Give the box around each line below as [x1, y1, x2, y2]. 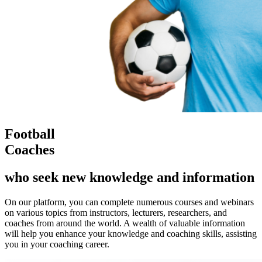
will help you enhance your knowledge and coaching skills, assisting [5, 228, 257, 239]
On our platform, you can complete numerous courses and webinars [5, 196, 254, 207]
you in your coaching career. [5, 239, 109, 249]
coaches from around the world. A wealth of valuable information [5, 218, 245, 228]
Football [5, 126, 55, 142]
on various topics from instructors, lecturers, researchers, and [5, 207, 227, 218]
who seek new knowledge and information [5, 169, 254, 185]
